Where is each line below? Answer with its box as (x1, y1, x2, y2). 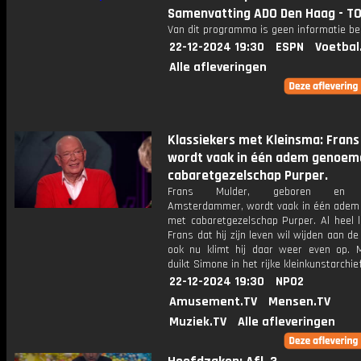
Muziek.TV (169, 313, 226, 330)
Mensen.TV (268, 293, 330, 310)
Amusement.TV (169, 293, 257, 310)
